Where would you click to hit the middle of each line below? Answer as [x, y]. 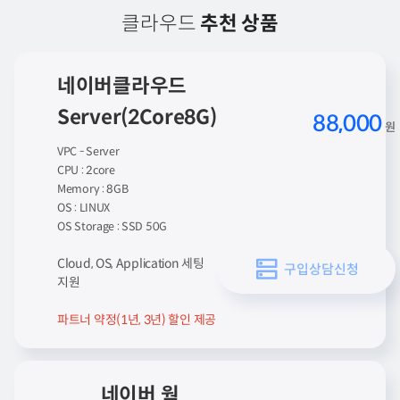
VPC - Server [88, 152]
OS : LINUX [83, 208]
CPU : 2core [86, 171]
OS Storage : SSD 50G [112, 227]
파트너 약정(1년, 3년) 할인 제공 [137, 320]
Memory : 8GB [93, 189]
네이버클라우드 [122, 86]
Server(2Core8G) [137, 117]
